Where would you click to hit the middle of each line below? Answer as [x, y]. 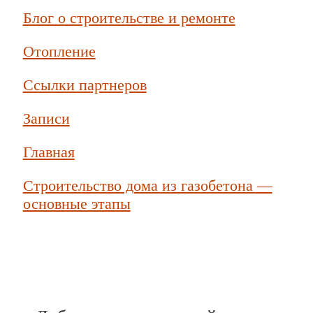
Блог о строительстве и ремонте [129, 17]
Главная [49, 152]
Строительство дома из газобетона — [147, 185]
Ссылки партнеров [85, 85]
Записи [46, 118]
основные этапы [77, 203]
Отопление [59, 51]
